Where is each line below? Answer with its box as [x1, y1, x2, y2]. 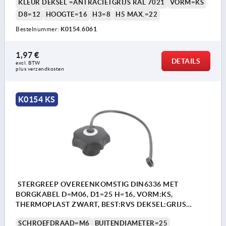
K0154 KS [18, 95, 55, 104]
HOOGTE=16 [45, 11, 87, 19]
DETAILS [171, 57, 200, 66]
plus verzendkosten [16, 66, 64, 72]
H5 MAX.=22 [116, 11, 157, 19]
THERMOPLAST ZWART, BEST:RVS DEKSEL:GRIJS [16, 200, 186, 208]
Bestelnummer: [16, 26, 61, 33]
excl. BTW [16, 60, 41, 66]
